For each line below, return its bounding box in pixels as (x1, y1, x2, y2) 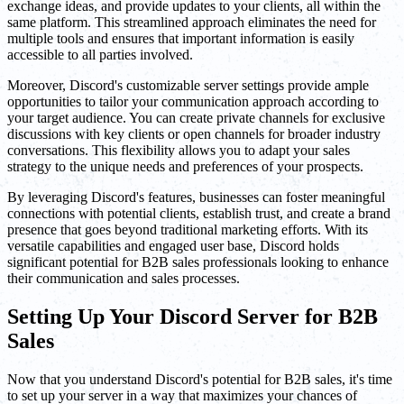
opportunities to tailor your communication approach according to (7, 94, 379, 110)
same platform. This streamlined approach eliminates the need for (7, 14, 376, 31)
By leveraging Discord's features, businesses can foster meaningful (7, 189, 385, 206)
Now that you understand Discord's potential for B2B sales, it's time (7, 371, 392, 387)
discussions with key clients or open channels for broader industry (7, 126, 381, 142)
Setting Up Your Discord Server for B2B (7, 304, 378, 328)
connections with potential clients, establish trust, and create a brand (7, 206, 390, 222)
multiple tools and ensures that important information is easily (7, 31, 354, 47)
